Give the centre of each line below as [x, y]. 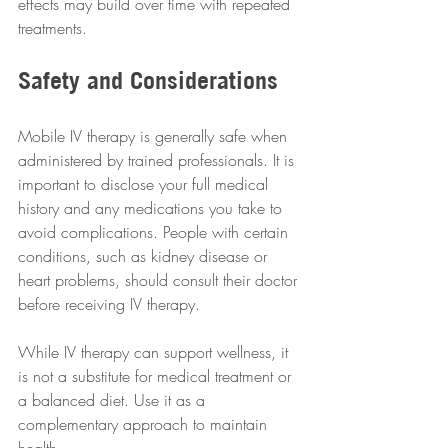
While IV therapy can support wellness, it [155, 352]
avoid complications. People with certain [155, 232]
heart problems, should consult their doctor [160, 280]
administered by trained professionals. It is [158, 160]
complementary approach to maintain [145, 424]
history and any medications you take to [152, 208]
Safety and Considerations [148, 80]
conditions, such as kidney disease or [145, 256]
